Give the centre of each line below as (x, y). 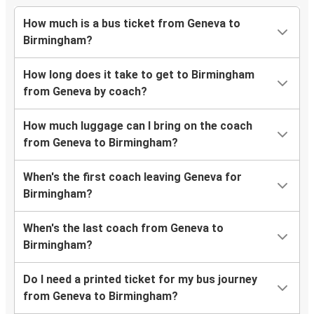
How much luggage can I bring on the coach (138, 126)
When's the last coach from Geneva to (123, 228)
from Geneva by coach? (85, 92)
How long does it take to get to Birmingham (139, 75)
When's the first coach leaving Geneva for (132, 177)
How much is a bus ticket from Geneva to (132, 24)
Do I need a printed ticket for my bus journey (140, 280)
